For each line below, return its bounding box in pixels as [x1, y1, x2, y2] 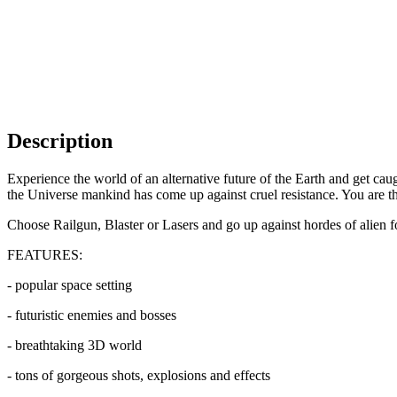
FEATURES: [7, 246, 82, 262]
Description [7, 128, 113, 152]
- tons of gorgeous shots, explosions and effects [7, 367, 270, 383]
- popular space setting [7, 276, 132, 292]
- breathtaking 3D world [7, 337, 142, 353]
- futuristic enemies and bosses [7, 307, 176, 323]
